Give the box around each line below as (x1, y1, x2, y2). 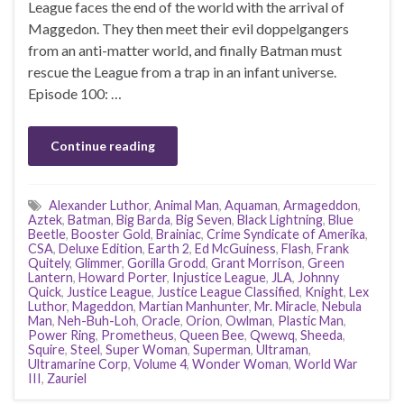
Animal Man (154, 197, 219, 213)
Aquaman (225, 197, 278, 213)
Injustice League (172, 269, 266, 285)
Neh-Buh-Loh (58, 312, 136, 328)
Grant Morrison (211, 254, 302, 271)
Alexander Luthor (49, 197, 149, 213)
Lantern (28, 269, 73, 285)
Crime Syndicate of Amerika (207, 225, 365, 242)
